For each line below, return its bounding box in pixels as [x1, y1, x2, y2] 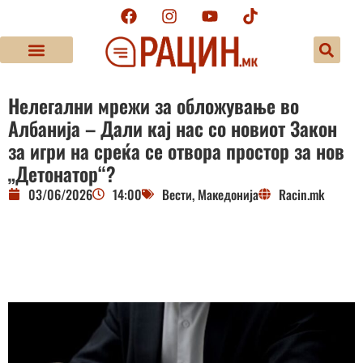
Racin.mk [279, 184, 325, 204]
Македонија [198, 184, 258, 204]
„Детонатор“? [8, 158, 116, 188]
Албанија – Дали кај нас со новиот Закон [8, 113, 337, 143]
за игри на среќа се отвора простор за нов [8, 135, 344, 165]
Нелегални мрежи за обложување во [8, 90, 299, 120]
